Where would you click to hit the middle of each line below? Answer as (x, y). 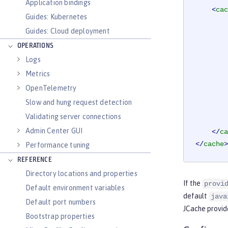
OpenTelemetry (51, 88)
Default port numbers (61, 202)
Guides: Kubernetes (56, 17)
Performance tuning (58, 145)
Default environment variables (75, 188)
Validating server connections (73, 117)
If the (193, 183)
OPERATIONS (35, 46)
